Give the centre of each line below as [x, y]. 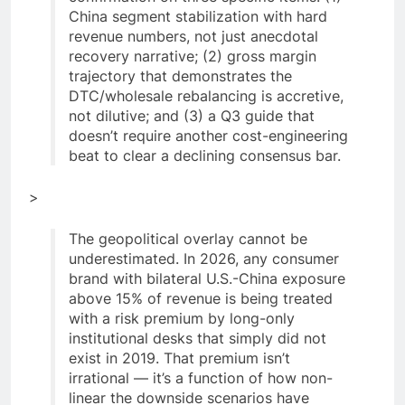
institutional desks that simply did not [198, 338]
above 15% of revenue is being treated [201, 298]
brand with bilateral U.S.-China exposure [207, 278]
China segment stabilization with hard [198, 16]
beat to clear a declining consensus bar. [205, 155]
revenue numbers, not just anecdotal [193, 36]
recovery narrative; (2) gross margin [193, 56]
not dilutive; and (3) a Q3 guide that [192, 115]
